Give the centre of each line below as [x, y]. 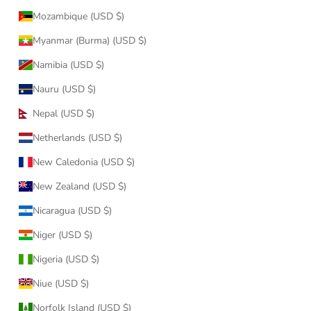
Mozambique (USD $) [78, 16]
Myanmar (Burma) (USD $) [90, 40]
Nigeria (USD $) [66, 259]
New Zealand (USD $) [79, 186]
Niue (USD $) [61, 283]
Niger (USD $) [62, 235]
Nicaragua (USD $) [72, 210]
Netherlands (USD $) [77, 137]
